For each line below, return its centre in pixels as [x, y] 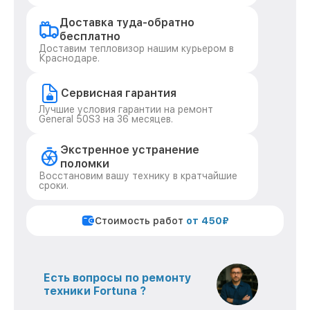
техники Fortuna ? [95, 291]
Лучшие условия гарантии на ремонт [126, 109]
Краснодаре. [69, 58]
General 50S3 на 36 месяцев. [106, 119]
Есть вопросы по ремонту [118, 278]
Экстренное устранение [130, 150]
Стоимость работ [140, 221]
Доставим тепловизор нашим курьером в [136, 48]
